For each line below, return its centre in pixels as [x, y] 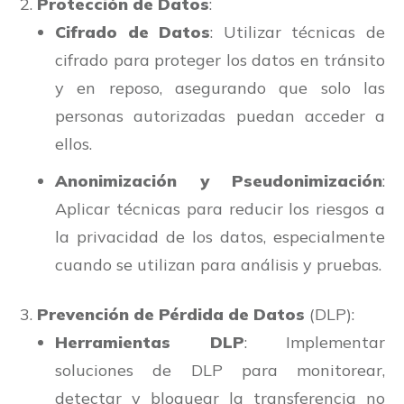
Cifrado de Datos [133, 32]
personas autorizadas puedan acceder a [220, 116]
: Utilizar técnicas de [298, 32]
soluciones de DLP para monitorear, [220, 371]
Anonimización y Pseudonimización [219, 181]
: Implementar [314, 343]
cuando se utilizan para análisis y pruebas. [218, 265]
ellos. [73, 144]
